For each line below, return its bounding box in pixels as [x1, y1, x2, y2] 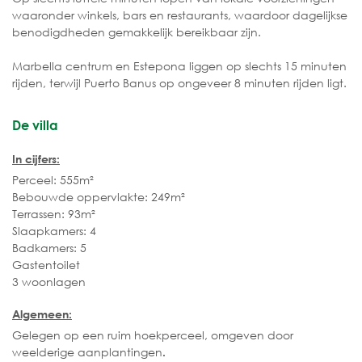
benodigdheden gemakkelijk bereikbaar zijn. [12, 24, 261, 40]
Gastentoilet [12, 257, 80, 273]
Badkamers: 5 [12, 240, 86, 256]
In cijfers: [12, 152, 60, 166]
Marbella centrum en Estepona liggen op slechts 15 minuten [12, 58, 347, 74]
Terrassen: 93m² [12, 206, 95, 222]
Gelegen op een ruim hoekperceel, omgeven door [12, 326, 293, 343]
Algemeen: [12, 306, 72, 321]
